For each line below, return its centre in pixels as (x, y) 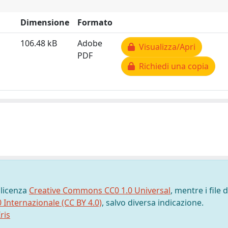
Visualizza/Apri (165, 47)
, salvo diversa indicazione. (153, 203)
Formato (95, 22)
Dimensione (45, 22)
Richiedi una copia (172, 66)
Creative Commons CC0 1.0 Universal (100, 190)
